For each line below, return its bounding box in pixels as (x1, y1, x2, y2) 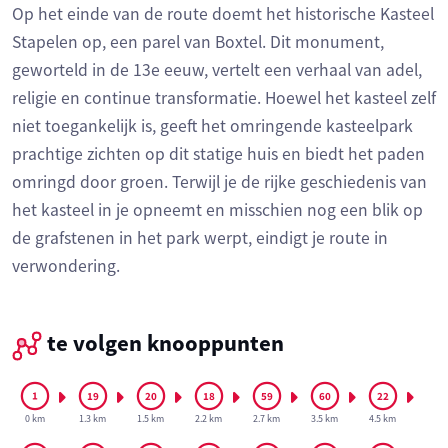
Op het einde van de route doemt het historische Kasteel (12, 3, 434, 26)
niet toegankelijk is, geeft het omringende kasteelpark (12, 115, 413, 138)
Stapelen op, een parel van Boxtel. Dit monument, (12, 31, 384, 54)
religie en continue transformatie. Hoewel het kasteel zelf (12, 87, 436, 110)
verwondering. (12, 255, 120, 278)
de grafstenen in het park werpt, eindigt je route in (12, 227, 388, 250)
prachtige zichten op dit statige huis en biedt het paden (12, 143, 425, 166)
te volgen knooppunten (42, 329, 284, 358)
